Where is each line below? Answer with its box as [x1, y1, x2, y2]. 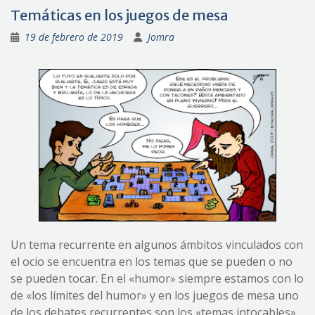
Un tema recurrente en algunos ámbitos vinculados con [11, 237, 303, 253]
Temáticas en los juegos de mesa [11, 6, 229, 25]
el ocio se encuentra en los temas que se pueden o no [11, 254, 292, 270]
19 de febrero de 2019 [25, 30, 123, 44]
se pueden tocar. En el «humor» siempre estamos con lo [11, 271, 304, 287]
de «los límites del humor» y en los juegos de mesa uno [11, 288, 299, 304]
